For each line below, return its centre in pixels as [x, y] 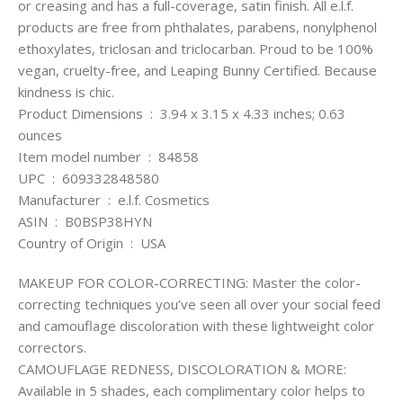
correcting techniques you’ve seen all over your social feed [199, 304]
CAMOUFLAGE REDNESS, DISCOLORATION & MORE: [182, 369]
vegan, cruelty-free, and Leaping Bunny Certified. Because [197, 71]
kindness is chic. [66, 92]
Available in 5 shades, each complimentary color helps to [192, 391]
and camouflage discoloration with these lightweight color [196, 326]
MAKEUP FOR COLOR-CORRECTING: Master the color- [189, 283]
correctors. [52, 348]
